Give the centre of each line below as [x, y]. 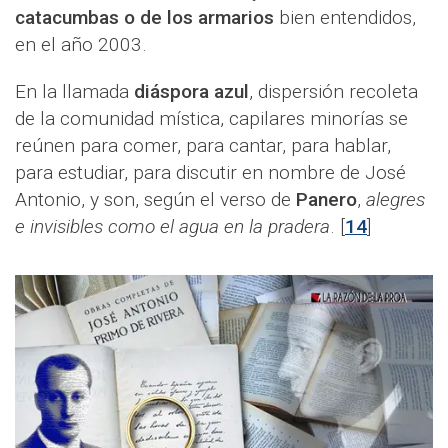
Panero [326, 200]
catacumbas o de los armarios [144, 18]
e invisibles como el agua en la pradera [172, 227]
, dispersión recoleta [333, 92]
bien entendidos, [345, 18]
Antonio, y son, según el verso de [155, 200]
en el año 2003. [81, 45]
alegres [395, 200]
